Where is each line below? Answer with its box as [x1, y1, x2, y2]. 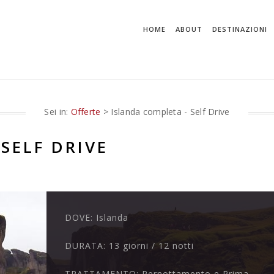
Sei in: [44, 106, 71, 117]
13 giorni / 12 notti [109, 240, 194, 252]
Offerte [70, 106, 101, 117]
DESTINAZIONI [212, 24, 267, 34]
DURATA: [65, 240, 109, 252]
